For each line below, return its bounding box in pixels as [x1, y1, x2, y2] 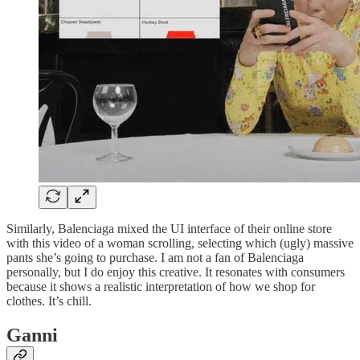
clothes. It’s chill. [6, 294, 92, 309]
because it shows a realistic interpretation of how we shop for [6, 280, 315, 294]
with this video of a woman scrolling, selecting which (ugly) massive [6, 236, 354, 251]
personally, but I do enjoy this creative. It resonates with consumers [6, 265, 345, 280]
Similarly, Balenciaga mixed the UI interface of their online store [6, 222, 332, 236]
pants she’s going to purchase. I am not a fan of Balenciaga [6, 251, 304, 265]
